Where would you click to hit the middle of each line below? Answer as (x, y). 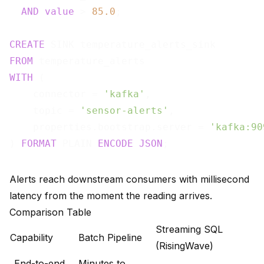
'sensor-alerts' (124, 111)
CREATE (27, 45)
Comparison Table (50, 212)
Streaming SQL (189, 230)
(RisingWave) (184, 246)
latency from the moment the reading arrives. (111, 196)
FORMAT (39, 144)
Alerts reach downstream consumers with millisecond (129, 179)
